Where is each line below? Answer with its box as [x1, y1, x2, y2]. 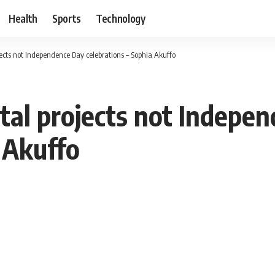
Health [9, 11, 38, 25]
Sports [52, 11, 82, 25]
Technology [96, 11, 145, 25]
